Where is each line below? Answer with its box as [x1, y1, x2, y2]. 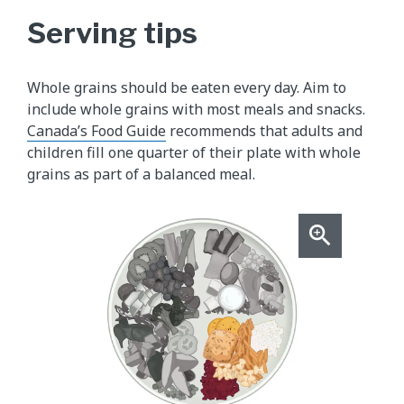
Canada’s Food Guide [27, 121, 166, 142]
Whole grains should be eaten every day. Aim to [27, 78, 346, 98]
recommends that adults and [166, 121, 363, 142]
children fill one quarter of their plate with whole [27, 142, 361, 163]
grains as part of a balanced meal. [27, 164, 255, 185]
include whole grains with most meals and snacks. [27, 99, 365, 120]
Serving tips [27, 15, 197, 51]
